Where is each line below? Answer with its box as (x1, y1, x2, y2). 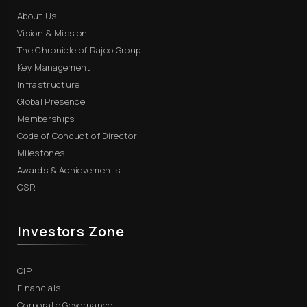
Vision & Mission (17, 26, 88, 39)
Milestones (17, 146, 65, 159)
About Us (17, 9, 57, 22)
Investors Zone (17, 221, 125, 241)
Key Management (17, 60, 91, 73)
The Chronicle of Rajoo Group (17, 43, 141, 56)
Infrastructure (17, 77, 80, 90)
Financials (17, 281, 61, 294)
